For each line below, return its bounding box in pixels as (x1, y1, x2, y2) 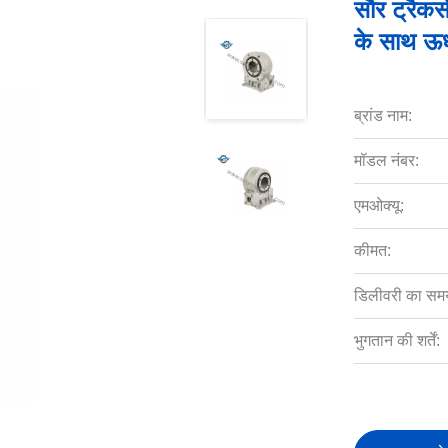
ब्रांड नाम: (353, 107, 412, 124)
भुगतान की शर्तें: (353, 332, 440, 349)
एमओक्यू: (353, 197, 404, 214)
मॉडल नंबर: (353, 152, 419, 169)
